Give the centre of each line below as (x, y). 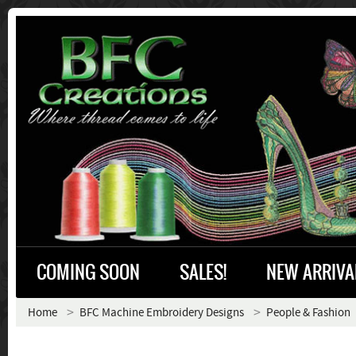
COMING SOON (88, 272)
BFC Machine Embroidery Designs (162, 313)
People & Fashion (308, 313)
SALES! (203, 272)
